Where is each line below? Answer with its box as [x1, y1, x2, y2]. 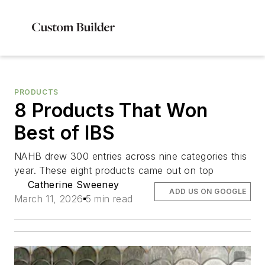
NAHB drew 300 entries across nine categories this [14, 150, 247, 162]
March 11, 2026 [14, 193, 83, 205]
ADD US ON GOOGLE [169, 187, 247, 196]
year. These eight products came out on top [14, 164, 214, 176]
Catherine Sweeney [27, 179, 119, 190]
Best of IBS [14, 121, 115, 144]
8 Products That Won [14, 99, 208, 122]
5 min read [85, 193, 133, 205]
